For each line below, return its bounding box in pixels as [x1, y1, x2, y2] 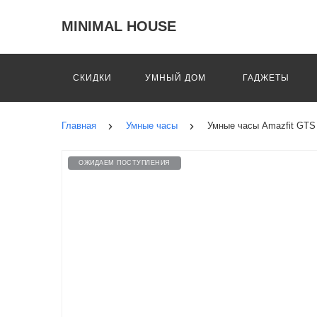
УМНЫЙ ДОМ [145, 73, 206, 83]
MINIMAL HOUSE [62, 18, 176, 34]
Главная [62, 120, 96, 131]
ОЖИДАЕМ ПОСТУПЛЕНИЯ [79, 159, 171, 166]
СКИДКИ [73, 73, 112, 83]
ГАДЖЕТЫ [243, 73, 289, 83]
